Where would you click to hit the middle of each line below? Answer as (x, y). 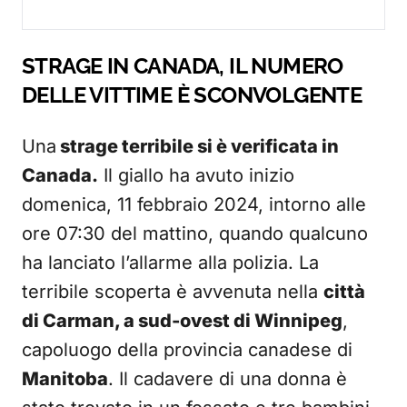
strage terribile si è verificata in (198, 146)
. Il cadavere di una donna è (228, 379)
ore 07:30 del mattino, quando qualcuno (195, 233)
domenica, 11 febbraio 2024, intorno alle (194, 204)
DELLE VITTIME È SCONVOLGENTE (192, 95)
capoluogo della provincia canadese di (187, 350)
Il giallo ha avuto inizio (196, 175)
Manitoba (65, 379)
